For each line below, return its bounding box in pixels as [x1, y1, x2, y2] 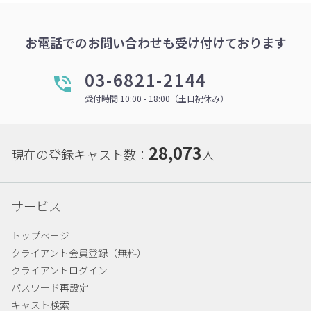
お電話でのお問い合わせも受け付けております [24, 33, 287, 51]
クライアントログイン [11, 263, 108, 277]
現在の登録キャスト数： [11, 145, 149, 163]
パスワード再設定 [11, 280, 89, 294]
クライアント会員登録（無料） [11, 246, 146, 260]
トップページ [11, 228, 69, 242]
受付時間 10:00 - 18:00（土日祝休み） [84, 92, 228, 104]
